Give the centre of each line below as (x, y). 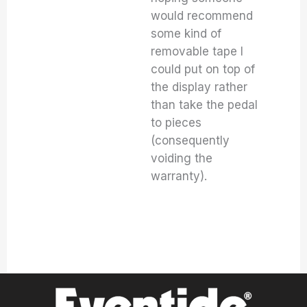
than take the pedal (205, 105)
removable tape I (197, 51)
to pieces (176, 123)
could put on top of (203, 69)
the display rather (199, 87)
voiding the (182, 158)
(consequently (191, 140)
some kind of (186, 34)
